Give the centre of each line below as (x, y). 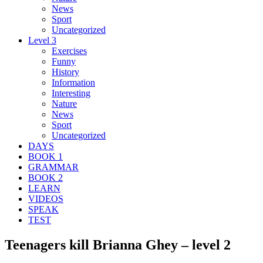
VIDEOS (46, 198)
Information (73, 82)
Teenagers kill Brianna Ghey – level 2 (118, 245)
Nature (64, 103)
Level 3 (42, 40)
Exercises (69, 50)
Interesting (71, 93)
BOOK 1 (45, 156)
